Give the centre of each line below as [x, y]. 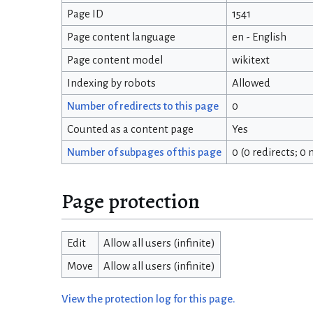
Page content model [115, 60]
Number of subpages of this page [144, 153]
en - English [259, 37]
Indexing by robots [111, 83]
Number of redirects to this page [143, 107]
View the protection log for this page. [148, 299]
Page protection [131, 201]
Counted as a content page [130, 130]
